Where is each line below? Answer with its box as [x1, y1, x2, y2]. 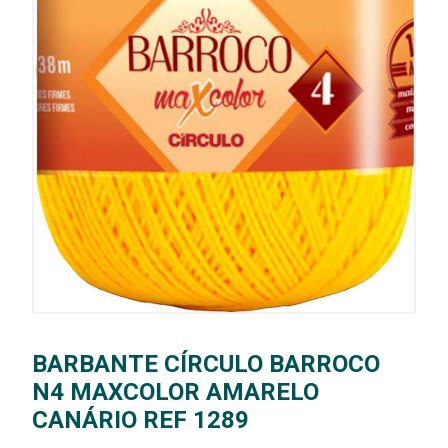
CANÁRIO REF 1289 [32, 405, 249, 434]
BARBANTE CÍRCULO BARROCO [32, 349, 380, 378]
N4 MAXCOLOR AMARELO [32, 377, 319, 406]
